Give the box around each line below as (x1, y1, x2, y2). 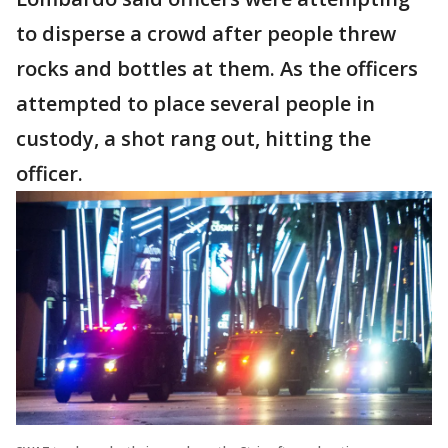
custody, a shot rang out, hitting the (16, 125, 371, 153)
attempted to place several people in (16, 90, 375, 118)
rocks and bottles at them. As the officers (16, 55, 418, 83)
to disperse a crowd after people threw (16, 20, 396, 48)
